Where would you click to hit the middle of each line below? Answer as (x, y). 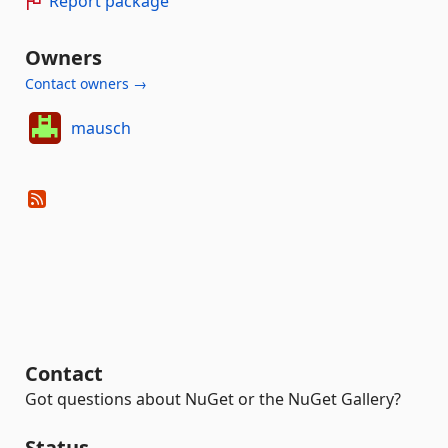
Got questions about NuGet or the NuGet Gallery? (213, 399)
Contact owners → (86, 83)
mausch (100, 127)
